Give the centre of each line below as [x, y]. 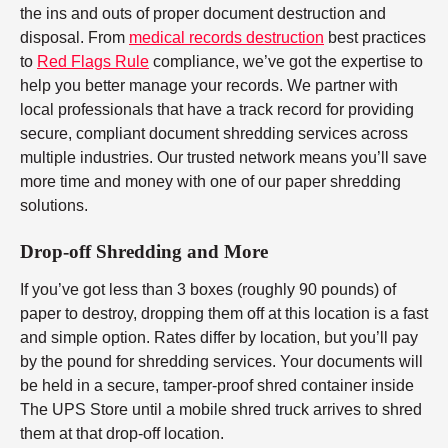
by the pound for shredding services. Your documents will [221, 361]
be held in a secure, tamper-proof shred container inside [217, 385]
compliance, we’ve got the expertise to [286, 62]
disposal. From [74, 38]
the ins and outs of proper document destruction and [203, 14]
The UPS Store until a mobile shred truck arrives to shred [221, 409]
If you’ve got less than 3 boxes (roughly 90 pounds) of [208, 289]
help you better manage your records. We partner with [209, 86]
